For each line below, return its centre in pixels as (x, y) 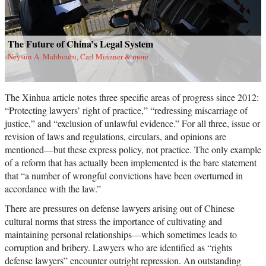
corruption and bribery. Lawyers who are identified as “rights (118, 248)
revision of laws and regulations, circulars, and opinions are (115, 137)
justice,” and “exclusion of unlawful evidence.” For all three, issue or (132, 123)
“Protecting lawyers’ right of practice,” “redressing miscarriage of (126, 110)
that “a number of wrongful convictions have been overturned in (124, 176)
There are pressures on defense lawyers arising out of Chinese (120, 208)
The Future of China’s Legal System (80, 44)
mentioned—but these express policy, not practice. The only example (133, 150)
